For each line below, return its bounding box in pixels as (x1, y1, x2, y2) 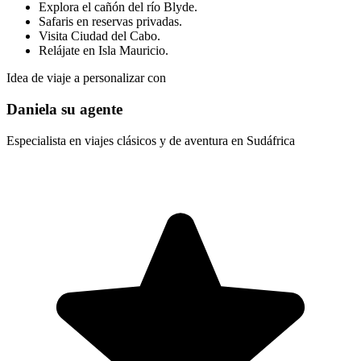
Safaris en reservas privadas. (39, 15, 182, 29)
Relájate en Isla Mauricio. (39, 44, 168, 58)
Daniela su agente (6, 100, 122, 118)
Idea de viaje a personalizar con (6, 71, 166, 85)
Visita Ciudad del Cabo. (39, 29, 160, 44)
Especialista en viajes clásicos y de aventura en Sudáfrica (6, 133, 295, 147)
